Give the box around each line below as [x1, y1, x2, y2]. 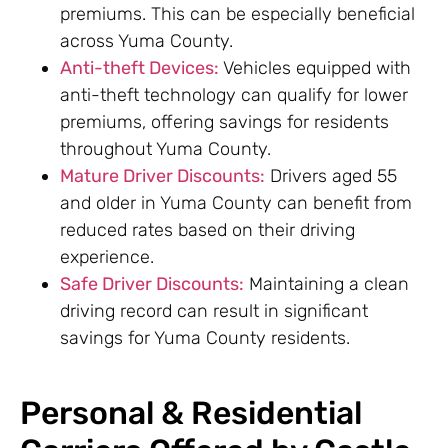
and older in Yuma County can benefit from [60, 192, 412, 215]
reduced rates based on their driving [60, 219, 355, 242]
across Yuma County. [60, 30, 233, 53]
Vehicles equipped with [219, 57, 411, 80]
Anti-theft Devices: [60, 57, 219, 80]
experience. [60, 246, 154, 269]
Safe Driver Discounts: [60, 273, 244, 296]
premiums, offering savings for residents [60, 111, 389, 134]
